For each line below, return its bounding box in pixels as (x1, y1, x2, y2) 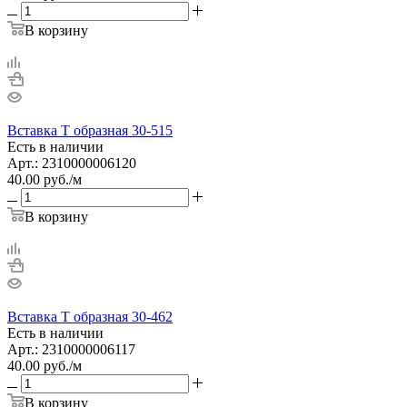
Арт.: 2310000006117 (7, 341, 135, 357)
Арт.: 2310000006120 (7, 154, 136, 171)
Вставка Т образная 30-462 (7, 308, 173, 324)
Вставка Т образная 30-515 (7, 122, 173, 138)
